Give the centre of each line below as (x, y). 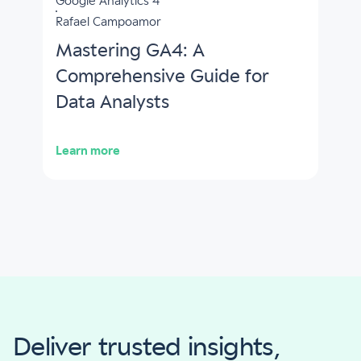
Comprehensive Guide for (162, 77)
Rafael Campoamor (108, 22)
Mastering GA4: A (130, 51)
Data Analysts (112, 103)
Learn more (87, 151)
